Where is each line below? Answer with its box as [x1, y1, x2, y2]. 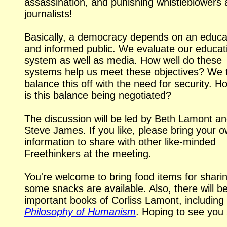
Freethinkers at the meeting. [24, 148, 152, 160]
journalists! [24, 8, 72, 20]
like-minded [165, 136, 216, 148]
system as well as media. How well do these [24, 55, 222, 66]
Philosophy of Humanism [24, 206, 136, 218]
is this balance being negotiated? [24, 90, 171, 101]
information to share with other [24, 136, 165, 148]
